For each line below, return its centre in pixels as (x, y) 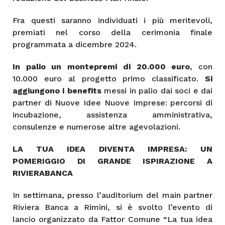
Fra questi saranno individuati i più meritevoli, (113, 20)
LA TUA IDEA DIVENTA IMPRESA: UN (113, 149)
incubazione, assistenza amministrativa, (113, 115)
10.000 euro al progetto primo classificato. (109, 78)
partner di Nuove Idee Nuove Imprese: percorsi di (113, 102)
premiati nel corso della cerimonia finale (113, 32)
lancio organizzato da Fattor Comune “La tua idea (113, 219)
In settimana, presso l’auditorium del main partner (113, 195)
